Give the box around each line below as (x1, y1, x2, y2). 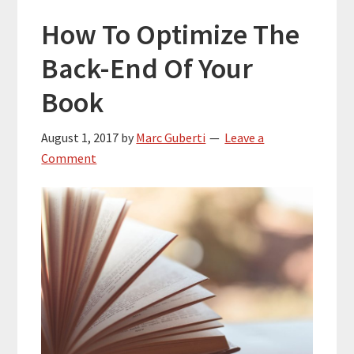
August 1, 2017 (41, 129, 119, 145)
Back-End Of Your (41, 50, 254, 86)
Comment (41, 149, 97, 166)
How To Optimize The (41, 16, 300, 52)
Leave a (224, 129, 265, 145)
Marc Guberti (136, 129, 206, 145)
